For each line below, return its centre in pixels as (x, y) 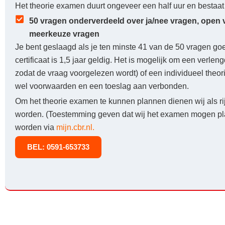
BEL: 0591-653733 (58, 147)
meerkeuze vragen (64, 34)
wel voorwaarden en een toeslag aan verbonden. (102, 86)
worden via (36, 127)
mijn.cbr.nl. (76, 127)
